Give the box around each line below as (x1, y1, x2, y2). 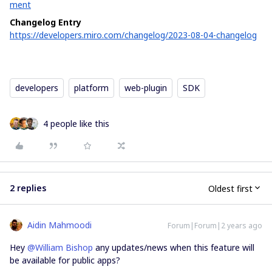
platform (74, 82, 109, 94)
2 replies (10, 182, 46, 194)
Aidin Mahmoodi (27, 219, 92, 231)
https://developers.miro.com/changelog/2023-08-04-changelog (10, 29, 257, 41)
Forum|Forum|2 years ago (168, 220, 262, 231)
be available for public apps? (10, 254, 120, 267)
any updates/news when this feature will (93, 242, 254, 254)
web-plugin (124, 82, 167, 94)
